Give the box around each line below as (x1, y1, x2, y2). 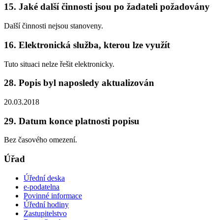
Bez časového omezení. (4, 136, 77, 144)
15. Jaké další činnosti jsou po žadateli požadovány (4, 1, 210, 12)
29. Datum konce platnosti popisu (4, 115, 139, 126)
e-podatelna (24, 182, 59, 191)
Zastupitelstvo (24, 209, 67, 218)
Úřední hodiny (24, 200, 69, 209)
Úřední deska (24, 173, 65, 182)
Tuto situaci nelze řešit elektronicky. (4, 59, 114, 68)
